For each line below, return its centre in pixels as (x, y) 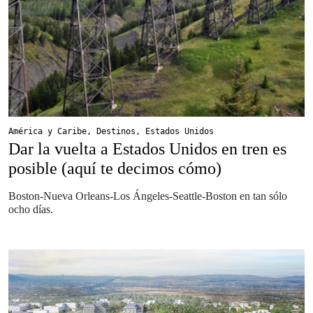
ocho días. (31, 209)
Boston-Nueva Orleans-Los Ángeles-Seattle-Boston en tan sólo (148, 196)
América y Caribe (48, 131)
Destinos (116, 131)
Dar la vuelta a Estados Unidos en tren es (147, 148)
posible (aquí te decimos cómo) (115, 168)
